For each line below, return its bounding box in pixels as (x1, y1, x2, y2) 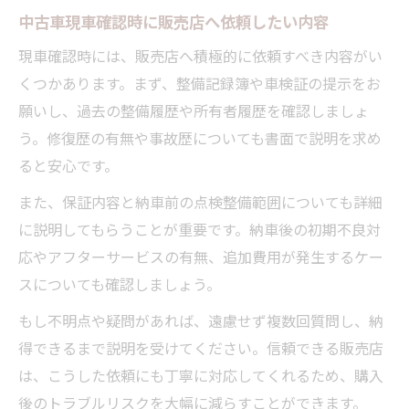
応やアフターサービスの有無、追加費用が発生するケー (18, 245, 383, 267)
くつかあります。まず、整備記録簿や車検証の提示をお (18, 71, 381, 94)
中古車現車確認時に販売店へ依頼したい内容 (18, 8, 329, 33)
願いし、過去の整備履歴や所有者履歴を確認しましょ (18, 99, 369, 121)
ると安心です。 (18, 153, 119, 176)
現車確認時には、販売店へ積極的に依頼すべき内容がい (18, 44, 383, 67)
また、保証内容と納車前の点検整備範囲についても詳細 (18, 190, 383, 213)
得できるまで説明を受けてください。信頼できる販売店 (18, 336, 383, 359)
